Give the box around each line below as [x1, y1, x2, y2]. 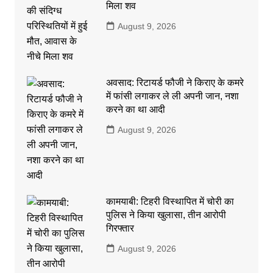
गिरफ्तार [105, 222, 134, 233]
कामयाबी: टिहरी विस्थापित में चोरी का [105, 196, 234, 207]
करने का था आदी [105, 104, 165, 115]
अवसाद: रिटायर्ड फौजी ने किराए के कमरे [105, 77, 244, 88]
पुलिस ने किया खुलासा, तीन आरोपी [105, 209, 226, 220]
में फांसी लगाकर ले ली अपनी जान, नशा [105, 90, 239, 101]
